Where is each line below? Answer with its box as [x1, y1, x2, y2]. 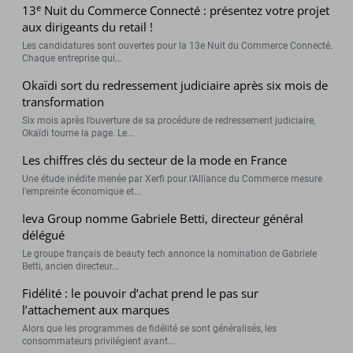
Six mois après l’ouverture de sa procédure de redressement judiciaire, [22, 115, 316, 127]
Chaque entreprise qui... [22, 53, 123, 65]
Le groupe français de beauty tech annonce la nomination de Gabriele [22, 248, 318, 260]
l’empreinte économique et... [22, 186, 142, 198]
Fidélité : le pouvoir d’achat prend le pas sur [22, 285, 259, 302]
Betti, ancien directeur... [22, 261, 120, 273]
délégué [22, 227, 65, 243]
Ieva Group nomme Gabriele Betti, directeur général [22, 210, 304, 227]
